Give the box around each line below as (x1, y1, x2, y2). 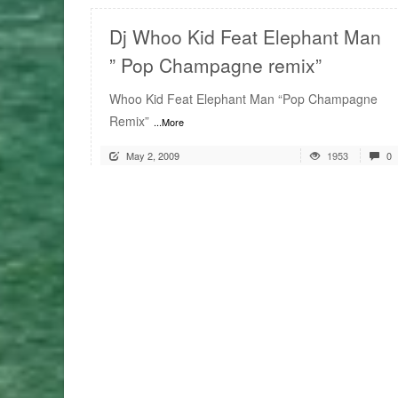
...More (154, 115, 184, 130)
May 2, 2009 (126, 148, 179, 163)
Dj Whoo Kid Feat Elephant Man (109, 23, 381, 51)
